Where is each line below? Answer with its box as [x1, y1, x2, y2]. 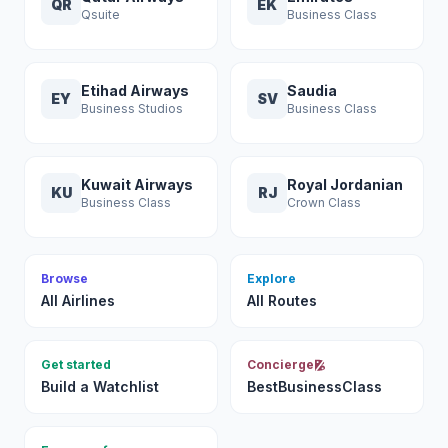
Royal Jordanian [287, 176, 403, 193]
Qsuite [81, 7, 120, 22]
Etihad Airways [81, 82, 189, 99]
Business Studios [81, 101, 183, 116]
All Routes [247, 292, 317, 309]
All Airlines [41, 292, 115, 309]
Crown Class [287, 195, 361, 210]
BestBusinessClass [247, 378, 382, 395]
